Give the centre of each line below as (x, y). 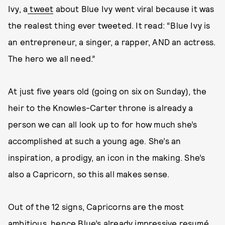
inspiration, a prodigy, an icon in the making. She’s (107, 157)
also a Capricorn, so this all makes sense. (89, 174)
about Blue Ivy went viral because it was (134, 9)
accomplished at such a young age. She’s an (95, 141)
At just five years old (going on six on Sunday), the (107, 91)
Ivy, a (18, 9)
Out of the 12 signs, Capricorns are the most (96, 206)
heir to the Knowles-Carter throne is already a (101, 107)
